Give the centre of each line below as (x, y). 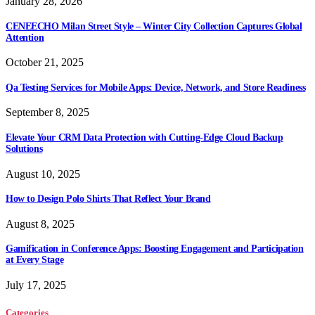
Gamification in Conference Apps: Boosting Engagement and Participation (155, 249)
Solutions (24, 148)
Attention (25, 37)
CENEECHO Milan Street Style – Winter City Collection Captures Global (154, 26)
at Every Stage (35, 260)
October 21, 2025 (45, 63)
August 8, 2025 (40, 224)
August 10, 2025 (43, 174)
